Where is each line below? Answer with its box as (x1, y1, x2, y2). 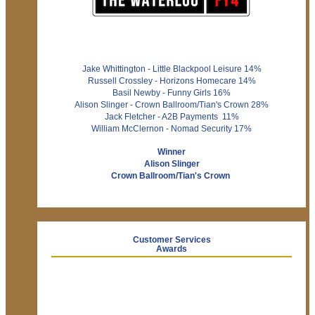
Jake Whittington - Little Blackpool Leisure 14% (82, 65, 262, 74)
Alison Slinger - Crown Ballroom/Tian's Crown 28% (75, 101, 269, 110)
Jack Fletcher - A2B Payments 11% (104, 112, 239, 122)
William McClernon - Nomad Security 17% (91, 124, 252, 134)
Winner (157, 148, 186, 157)
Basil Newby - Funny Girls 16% (112, 89, 231, 98)
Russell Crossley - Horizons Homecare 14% (87, 77, 256, 86)
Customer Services (132, 236, 211, 245)
